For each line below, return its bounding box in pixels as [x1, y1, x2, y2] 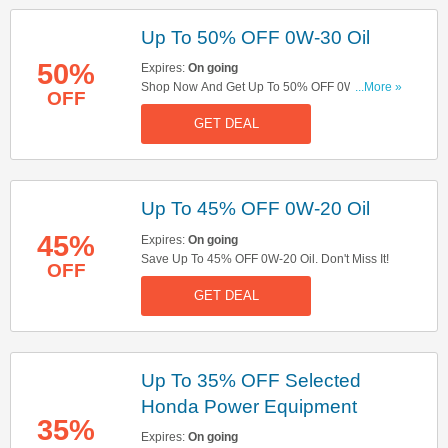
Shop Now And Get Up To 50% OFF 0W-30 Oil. [141, 80, 394, 94]
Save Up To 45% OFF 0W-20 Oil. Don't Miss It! [141, 251, 389, 266]
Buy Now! [141, 100, 193, 114]
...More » [355, 80, 402, 94]
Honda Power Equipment [141, 395, 357, 417]
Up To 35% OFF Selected [141, 369, 361, 391]
